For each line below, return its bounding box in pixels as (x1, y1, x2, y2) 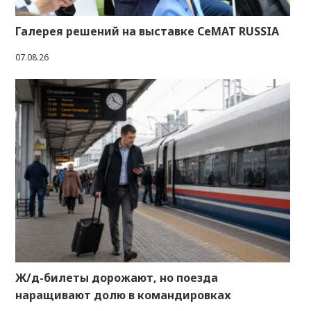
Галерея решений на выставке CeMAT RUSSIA (15, 24, 279, 40)
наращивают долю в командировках (15, 287, 231, 303)
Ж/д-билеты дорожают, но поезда (15, 270, 218, 286)
